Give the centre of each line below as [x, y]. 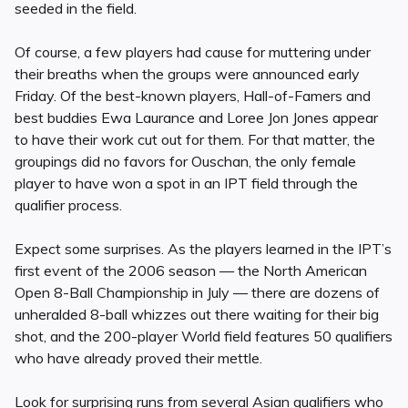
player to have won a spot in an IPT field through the [186, 184]
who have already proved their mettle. [138, 358]
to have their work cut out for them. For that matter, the [195, 140]
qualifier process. [68, 205]
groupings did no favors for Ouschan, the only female [185, 162]
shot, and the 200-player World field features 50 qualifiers [204, 337]
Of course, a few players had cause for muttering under [193, 52]
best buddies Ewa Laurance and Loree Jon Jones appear [196, 118]
